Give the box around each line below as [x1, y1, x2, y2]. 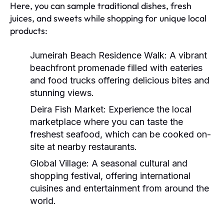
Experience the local [106, 103, 191, 114]
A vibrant [167, 49, 207, 60]
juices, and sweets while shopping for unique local [10, 12, 206, 24]
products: [10, 24, 47, 36]
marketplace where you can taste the [30, 116, 183, 127]
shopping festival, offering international [30, 170, 190, 181]
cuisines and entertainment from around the [30, 182, 209, 193]
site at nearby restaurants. [30, 141, 137, 152]
